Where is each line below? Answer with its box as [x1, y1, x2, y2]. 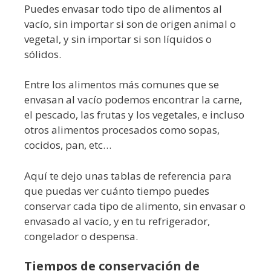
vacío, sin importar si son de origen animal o [24, 16, 236, 31]
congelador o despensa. [24, 229, 138, 243]
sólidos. [24, 47, 61, 61]
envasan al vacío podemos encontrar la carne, [24, 93, 242, 107]
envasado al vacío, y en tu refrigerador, [24, 214, 210, 228]
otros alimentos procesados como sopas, [24, 123, 220, 137]
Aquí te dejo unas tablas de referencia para [24, 168, 232, 183]
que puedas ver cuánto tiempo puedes [24, 183, 209, 198]
